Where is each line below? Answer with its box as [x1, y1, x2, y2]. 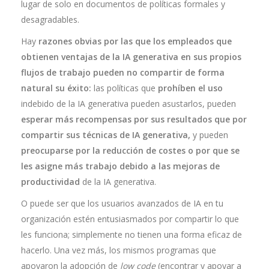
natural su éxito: [21, 82, 91, 94]
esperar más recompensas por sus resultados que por [21, 113, 247, 125]
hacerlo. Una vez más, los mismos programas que [21, 244, 216, 256]
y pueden [190, 129, 228, 141]
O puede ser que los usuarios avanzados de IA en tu [21, 198, 223, 209]
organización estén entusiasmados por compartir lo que [21, 213, 239, 225]
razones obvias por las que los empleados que [38, 35, 232, 47]
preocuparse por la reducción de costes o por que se [21, 145, 240, 156]
